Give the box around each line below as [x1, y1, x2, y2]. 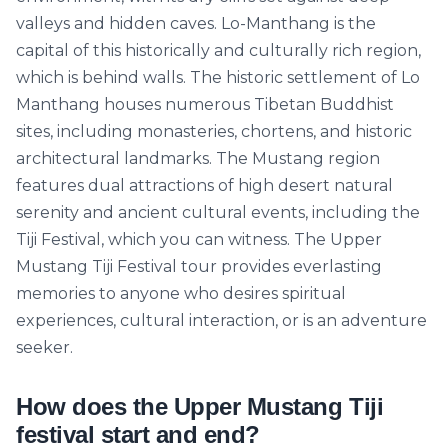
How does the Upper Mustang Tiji [16, 393, 384, 420]
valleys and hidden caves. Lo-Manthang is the [16, 14, 376, 33]
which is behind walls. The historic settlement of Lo [16, 68, 420, 87]
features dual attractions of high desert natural [16, 176, 393, 195]
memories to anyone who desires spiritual [16, 284, 346, 303]
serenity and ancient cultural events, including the [16, 203, 420, 222]
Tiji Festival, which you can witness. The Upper [16, 230, 382, 249]
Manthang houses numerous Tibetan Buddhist [16, 95, 394, 114]
